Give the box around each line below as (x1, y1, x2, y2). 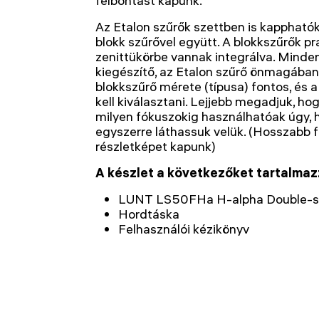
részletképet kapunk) (95, 138, 216, 155)
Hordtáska (118, 206, 179, 222)
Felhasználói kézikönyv (118, 221, 249, 237)
